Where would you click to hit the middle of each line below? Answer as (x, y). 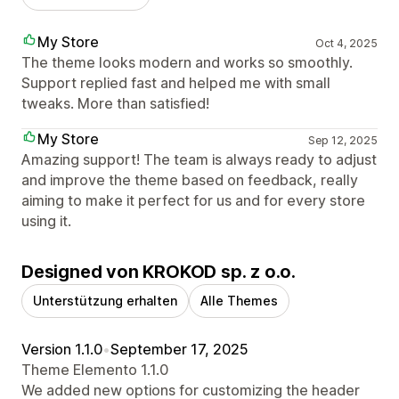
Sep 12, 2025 (342, 141)
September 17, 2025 (179, 350)
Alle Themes (239, 301)
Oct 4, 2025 (346, 44)
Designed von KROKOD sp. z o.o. (159, 272)
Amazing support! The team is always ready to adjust (199, 160)
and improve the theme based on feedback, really (190, 180)
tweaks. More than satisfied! (115, 104)
